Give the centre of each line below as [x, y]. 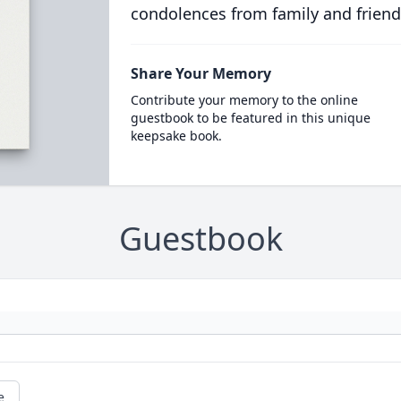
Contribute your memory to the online [244, 100]
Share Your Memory [200, 73]
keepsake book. [176, 136]
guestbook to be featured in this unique [250, 118]
